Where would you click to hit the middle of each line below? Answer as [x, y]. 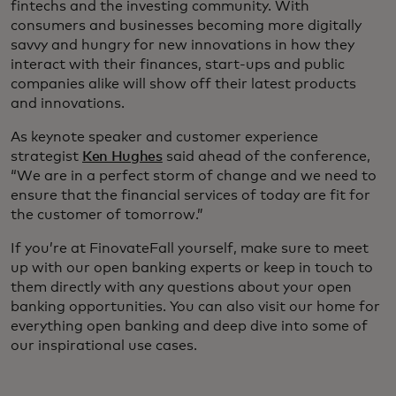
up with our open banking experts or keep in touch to [192, 267]
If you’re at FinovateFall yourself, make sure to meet [190, 248]
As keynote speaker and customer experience [164, 137]
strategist [46, 156]
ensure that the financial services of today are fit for [190, 195]
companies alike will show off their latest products [183, 84]
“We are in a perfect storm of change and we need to [194, 175]
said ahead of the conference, [266, 156]
